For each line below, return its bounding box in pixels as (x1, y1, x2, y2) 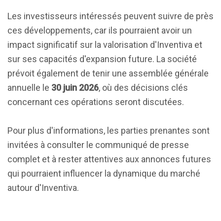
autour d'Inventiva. (7, 183, 79, 193)
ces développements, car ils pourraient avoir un (7, 25, 192, 36)
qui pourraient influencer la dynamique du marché (7, 168, 200, 179)
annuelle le (7, 82, 51, 93)
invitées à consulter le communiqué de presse (7, 140, 189, 150)
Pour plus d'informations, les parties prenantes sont (7, 125, 210, 136)
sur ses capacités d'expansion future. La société (7, 54, 197, 64)
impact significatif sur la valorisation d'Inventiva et (7, 39, 202, 50)
